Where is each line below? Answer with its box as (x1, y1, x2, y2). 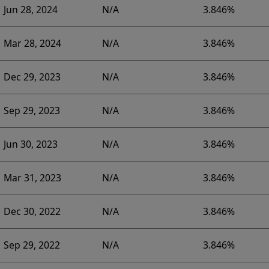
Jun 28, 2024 (3, 3, 58, 17)
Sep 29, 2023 (3, 104, 60, 118)
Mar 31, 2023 (3, 171, 61, 185)
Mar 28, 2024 (3, 37, 61, 50)
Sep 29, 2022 (3, 238, 60, 252)
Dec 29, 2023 (3, 70, 61, 84)
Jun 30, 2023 (3, 138, 58, 151)
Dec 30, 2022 (3, 205, 61, 219)
